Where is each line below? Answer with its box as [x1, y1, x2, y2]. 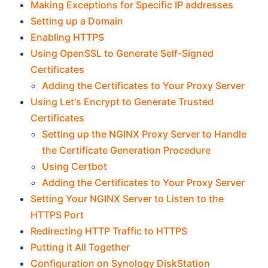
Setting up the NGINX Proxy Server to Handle [42, 128, 247, 141]
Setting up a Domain [31, 15, 124, 28]
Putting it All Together [31, 241, 130, 254]
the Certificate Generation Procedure [42, 144, 211, 157]
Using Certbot [42, 160, 108, 173]
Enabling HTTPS [31, 31, 105, 44]
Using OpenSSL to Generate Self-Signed [31, 47, 214, 60]
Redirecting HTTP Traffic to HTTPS [31, 225, 188, 237]
